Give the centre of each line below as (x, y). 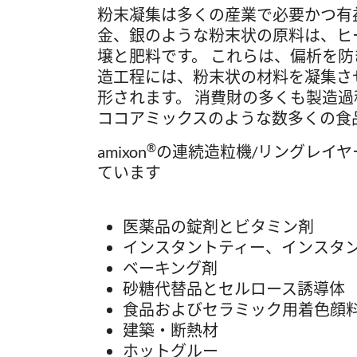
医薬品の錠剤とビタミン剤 (218, 226)
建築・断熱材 (171, 330)
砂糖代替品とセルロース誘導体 (234, 288)
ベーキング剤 (170, 268)
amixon (122, 151)
